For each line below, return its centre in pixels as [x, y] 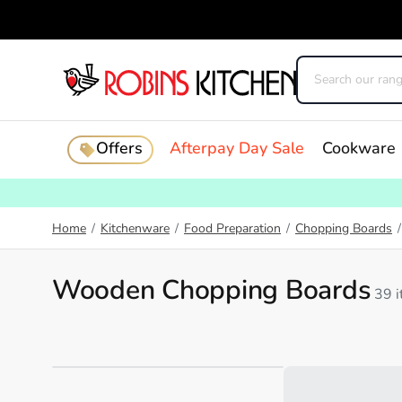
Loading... [314, 354]
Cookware [358, 149]
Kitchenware [135, 229]
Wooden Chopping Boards [212, 292]
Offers [119, 149]
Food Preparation [232, 229]
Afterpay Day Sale [236, 149]
